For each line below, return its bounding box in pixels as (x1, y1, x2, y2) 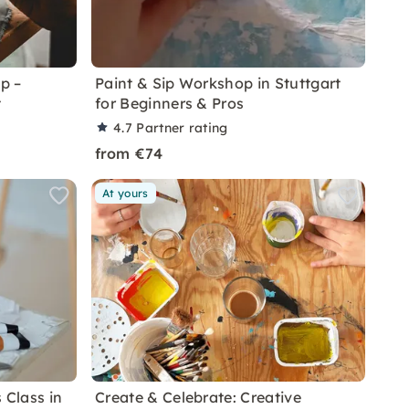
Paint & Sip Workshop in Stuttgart (95, 74, 341, 92)
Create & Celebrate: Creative (95, 388, 301, 406)
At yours (102, 186, 149, 200)
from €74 (95, 144, 163, 163)
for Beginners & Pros (95, 94, 245, 112)
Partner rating (136, 120, 228, 136)
